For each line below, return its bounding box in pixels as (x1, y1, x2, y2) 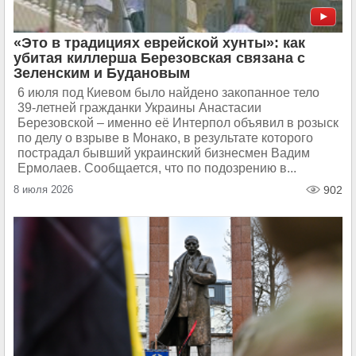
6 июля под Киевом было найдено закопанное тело (17, 86, 319, 99)
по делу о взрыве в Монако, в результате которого (17, 131, 313, 145)
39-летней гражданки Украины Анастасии (17, 101, 261, 114)
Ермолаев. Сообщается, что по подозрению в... (17, 161, 296, 175)
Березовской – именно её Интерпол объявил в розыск (17, 116, 339, 130)
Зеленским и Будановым (14, 65, 190, 81)
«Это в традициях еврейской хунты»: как (14, 35, 305, 51)
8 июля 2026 (14, 184, 73, 195)
